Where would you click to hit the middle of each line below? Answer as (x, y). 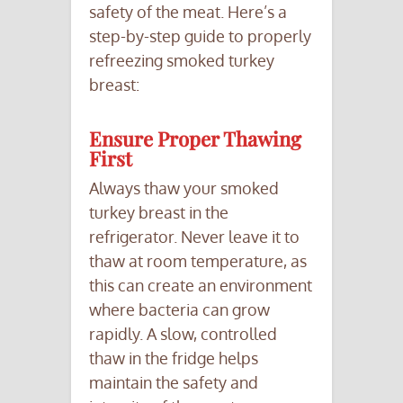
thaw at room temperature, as (198, 261)
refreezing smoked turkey (182, 61)
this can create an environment (201, 286)
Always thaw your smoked (184, 188)
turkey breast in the (159, 213)
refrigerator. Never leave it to (194, 237)
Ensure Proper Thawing (195, 139)
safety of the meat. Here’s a (188, 12)
